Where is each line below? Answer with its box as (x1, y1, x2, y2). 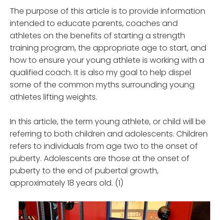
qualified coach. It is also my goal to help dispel (10, 67, 191, 79)
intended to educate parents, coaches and (10, 18, 178, 29)
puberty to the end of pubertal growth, (10, 165, 159, 177)
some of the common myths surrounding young (10, 79, 194, 91)
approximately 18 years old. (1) (10, 177, 123, 189)
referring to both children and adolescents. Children (10, 128, 208, 140)
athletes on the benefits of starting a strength (10, 30, 185, 42)
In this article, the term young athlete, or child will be (10, 116, 206, 128)
